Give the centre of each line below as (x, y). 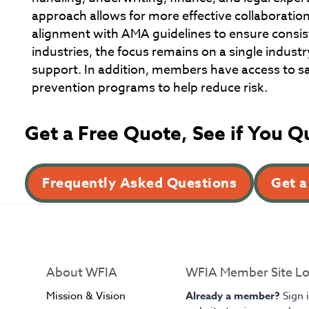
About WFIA (82, 273)
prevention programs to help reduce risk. (150, 88)
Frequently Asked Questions (139, 183)
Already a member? (234, 296)
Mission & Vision (86, 296)
